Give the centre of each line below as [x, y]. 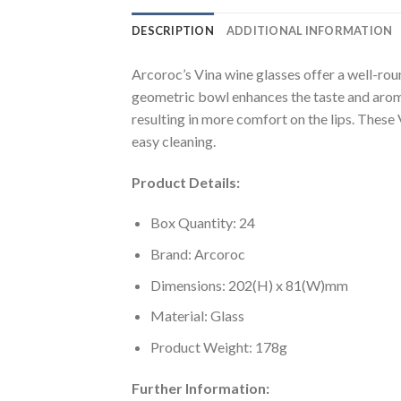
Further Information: [200, 388]
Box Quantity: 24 [202, 223]
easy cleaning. [174, 141]
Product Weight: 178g [218, 346]
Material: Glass [197, 316]
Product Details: [186, 182]
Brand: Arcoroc [197, 254]
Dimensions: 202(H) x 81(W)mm [249, 285]
